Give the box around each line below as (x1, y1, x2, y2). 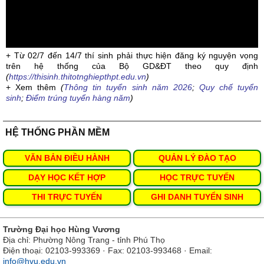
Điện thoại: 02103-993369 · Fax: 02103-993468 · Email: (3, 245, 212, 255)
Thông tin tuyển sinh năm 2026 (64, 82, 192, 92)
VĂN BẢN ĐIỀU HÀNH (24, 153, 110, 163)
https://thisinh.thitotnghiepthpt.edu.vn (9, 71, 146, 81)
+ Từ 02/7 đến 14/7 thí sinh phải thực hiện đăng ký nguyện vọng (6, 50, 258, 60)
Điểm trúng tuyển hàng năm (26, 93, 130, 103)
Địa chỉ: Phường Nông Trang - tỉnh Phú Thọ (3, 235, 165, 245)
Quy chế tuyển (199, 82, 259, 92)
